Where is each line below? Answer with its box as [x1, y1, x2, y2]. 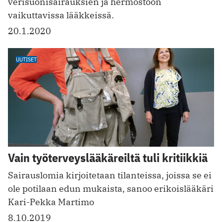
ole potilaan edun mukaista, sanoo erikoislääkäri [8, 182, 214, 194]
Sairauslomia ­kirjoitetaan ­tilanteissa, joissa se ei [8, 169, 212, 181]
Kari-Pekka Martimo [8, 196, 94, 208]
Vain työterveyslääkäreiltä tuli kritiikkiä [8, 149, 208, 166]
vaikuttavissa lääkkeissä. [8, 9, 114, 21]
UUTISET [16, 55, 37, 63]
